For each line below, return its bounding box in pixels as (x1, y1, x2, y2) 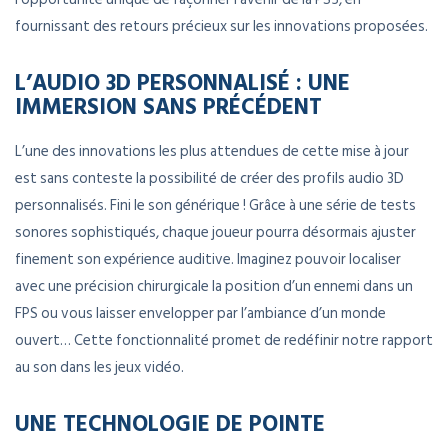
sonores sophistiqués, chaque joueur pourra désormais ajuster (15, 220, 416, 246)
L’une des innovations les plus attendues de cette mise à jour (15, 139, 409, 165)
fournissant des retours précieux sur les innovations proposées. (15, 14, 428, 40)
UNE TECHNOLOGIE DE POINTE (15, 406, 325, 440)
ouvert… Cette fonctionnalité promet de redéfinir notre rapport (15, 328, 433, 354)
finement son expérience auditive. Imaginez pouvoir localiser (15, 247, 401, 273)
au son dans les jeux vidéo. (15, 355, 184, 381)
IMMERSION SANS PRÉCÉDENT (15, 89, 322, 123)
